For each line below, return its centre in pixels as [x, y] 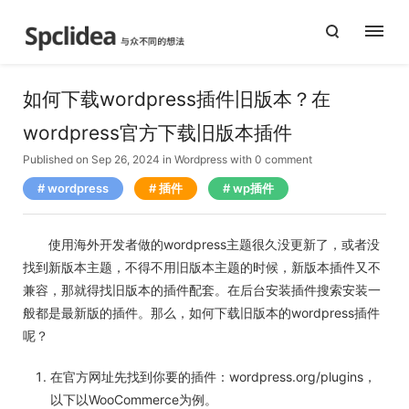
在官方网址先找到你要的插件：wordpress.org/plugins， [213, 377]
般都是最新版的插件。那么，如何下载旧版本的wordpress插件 [201, 313]
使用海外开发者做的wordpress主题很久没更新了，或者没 [201, 244]
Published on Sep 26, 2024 [91, 159]
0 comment [283, 159]
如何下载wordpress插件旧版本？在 [177, 99]
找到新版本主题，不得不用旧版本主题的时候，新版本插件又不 [202, 267]
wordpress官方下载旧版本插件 [157, 133]
